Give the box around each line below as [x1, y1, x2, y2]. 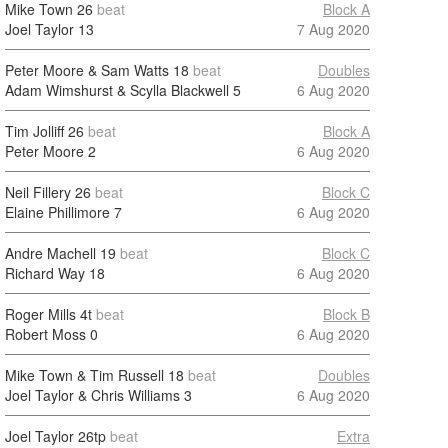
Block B [323, 304, 370, 324]
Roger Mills [5, 304, 76, 324]
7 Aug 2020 [297, 19, 370, 39]
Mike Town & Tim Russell [5, 365, 164, 385]
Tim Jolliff [5, 121, 64, 141]
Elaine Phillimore [5, 202, 110, 222]
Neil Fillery [5, 182, 71, 202]
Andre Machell [5, 243, 96, 263]
